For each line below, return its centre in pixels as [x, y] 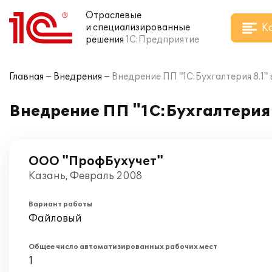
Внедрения [78, 77]
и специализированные [138, 28]
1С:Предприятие [162, 40]
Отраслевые [114, 15]
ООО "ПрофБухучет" [96, 161]
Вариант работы [60, 204]
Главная [26, 77]
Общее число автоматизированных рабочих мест [123, 247]
